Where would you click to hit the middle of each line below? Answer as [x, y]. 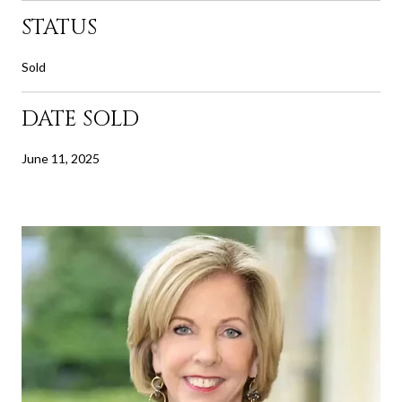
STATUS [59, 27]
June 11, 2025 [61, 158]
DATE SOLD [80, 119]
